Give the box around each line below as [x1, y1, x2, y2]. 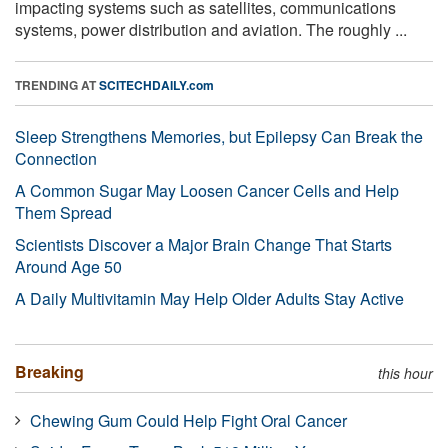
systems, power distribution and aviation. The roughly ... [15, 17, 407, 41]
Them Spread [15, 200, 112, 224]
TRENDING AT [15, 75, 99, 94]
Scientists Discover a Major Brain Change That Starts [15, 232, 392, 256]
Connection [15, 146, 97, 170]
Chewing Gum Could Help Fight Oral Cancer [30, 408, 347, 432]
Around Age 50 [15, 254, 122, 278]
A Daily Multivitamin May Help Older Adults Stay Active [15, 286, 404, 310]
